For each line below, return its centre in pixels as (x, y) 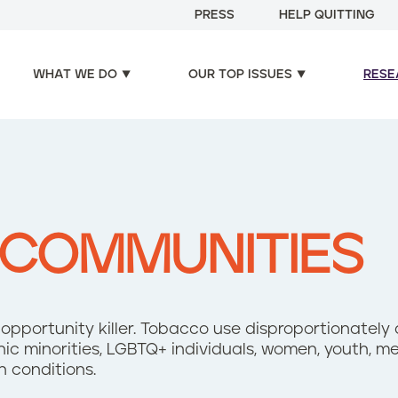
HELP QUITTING (327, 15)
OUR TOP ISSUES (240, 74)
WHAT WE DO (75, 74)
